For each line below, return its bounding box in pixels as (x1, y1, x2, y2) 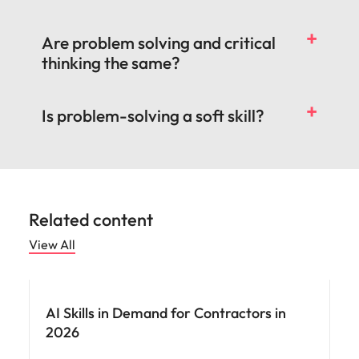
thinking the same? (42, 52, 180, 73)
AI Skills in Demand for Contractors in (46, 304, 286, 322)
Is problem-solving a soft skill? (42, 105, 264, 126)
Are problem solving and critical (42, 32, 276, 53)
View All (29, 236, 75, 252)
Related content (29, 208, 153, 231)
